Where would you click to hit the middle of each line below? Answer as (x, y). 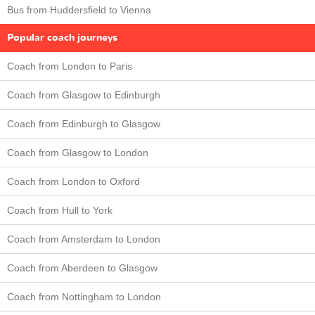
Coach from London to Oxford (73, 182)
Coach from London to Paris (70, 66)
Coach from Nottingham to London (84, 297)
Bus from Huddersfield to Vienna (79, 10)
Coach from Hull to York (60, 211)
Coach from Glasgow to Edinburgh (84, 95)
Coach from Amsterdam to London (84, 239)
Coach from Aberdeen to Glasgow (82, 268)
